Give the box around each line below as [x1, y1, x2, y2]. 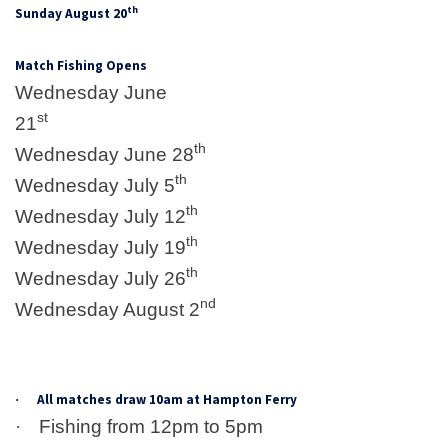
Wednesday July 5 [15, 174, 175, 196]
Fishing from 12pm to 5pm [39, 415, 263, 437]
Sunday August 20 [15, 4, 127, 22]
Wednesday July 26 [15, 267, 186, 289]
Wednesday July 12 [15, 205, 186, 227]
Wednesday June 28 [15, 143, 194, 165]
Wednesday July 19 [15, 236, 186, 258]
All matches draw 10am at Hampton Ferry [37, 390, 297, 408]
